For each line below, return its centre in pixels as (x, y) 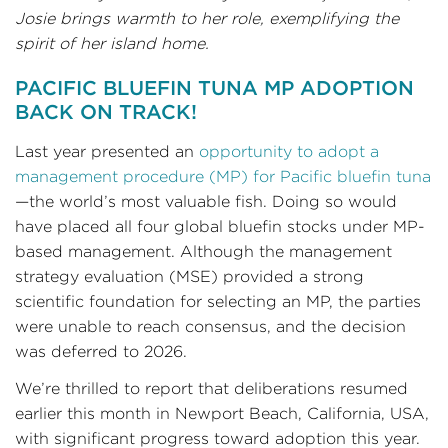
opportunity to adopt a (289, 151)
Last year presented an (107, 151)
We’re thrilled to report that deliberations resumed (211, 388)
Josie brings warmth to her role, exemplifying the (207, 18)
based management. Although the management (203, 251)
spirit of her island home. (112, 43)
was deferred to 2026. (101, 351)
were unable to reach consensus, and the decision (210, 326)
